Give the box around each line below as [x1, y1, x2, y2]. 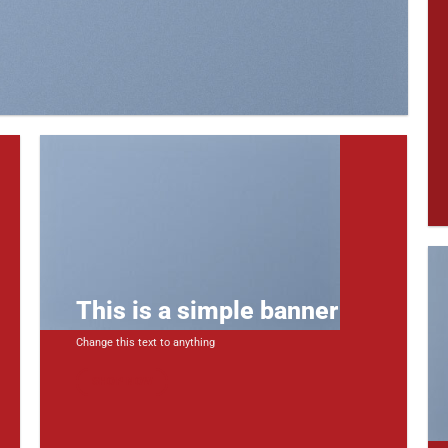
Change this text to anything [76, 336, 216, 350]
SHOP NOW [91, 374, 154, 388]
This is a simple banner [76, 296, 339, 326]
